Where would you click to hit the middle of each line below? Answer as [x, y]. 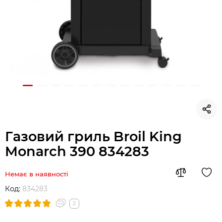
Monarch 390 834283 [77, 151]
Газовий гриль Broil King [93, 137]
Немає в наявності [37, 174]
